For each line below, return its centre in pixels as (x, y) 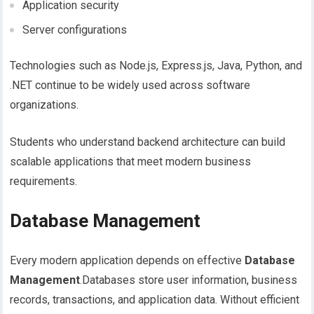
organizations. (45, 105)
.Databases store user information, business (189, 280)
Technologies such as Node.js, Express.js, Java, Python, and (156, 66)
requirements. (44, 182)
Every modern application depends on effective (128, 261)
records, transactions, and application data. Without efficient (155, 300)
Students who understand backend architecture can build (148, 142)
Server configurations (75, 30)
